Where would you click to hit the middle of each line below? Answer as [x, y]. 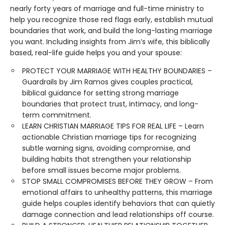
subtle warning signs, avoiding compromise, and [106, 148]
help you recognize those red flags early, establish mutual [111, 19]
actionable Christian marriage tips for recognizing [109, 137]
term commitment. [57, 115]
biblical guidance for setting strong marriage [100, 93]
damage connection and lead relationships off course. [118, 214]
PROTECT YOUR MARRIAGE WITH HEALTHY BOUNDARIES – [117, 71]
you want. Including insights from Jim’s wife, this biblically [110, 41]
